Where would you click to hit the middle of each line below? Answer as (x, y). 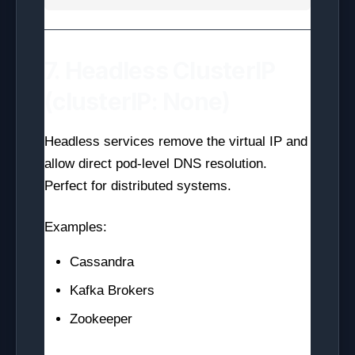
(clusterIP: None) (137, 101)
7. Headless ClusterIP (160, 71)
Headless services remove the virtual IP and (176, 141)
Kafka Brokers (112, 290)
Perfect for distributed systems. (138, 186)
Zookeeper (101, 319)
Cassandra (102, 262)
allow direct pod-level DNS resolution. (156, 164)
